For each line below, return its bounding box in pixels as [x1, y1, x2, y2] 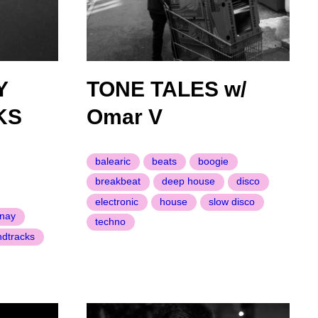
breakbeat [95, 175, 141, 187]
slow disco [209, 195, 256, 207]
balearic [95, 155, 131, 167]
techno [95, 216, 126, 228]
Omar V [86, 105, 163, 129]
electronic [95, 195, 139, 207]
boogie [198, 155, 229, 167]
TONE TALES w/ [86, 77, 246, 102]
